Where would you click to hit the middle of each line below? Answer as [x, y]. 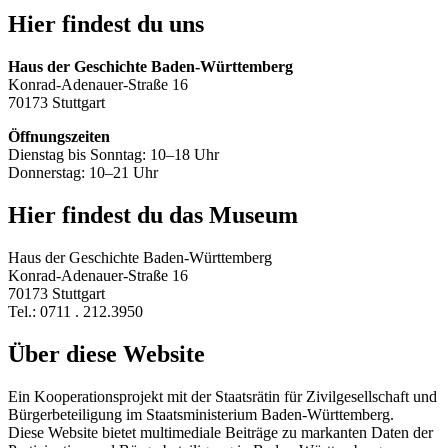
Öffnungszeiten [59, 137]
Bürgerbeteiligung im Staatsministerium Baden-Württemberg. [201, 414]
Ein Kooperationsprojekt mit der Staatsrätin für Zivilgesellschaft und [222, 396]
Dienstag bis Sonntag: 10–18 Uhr [113, 155]
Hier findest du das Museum [153, 214]
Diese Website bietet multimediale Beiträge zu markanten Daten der [220, 432]
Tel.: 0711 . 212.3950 [75, 311]
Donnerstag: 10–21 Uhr [83, 173]
